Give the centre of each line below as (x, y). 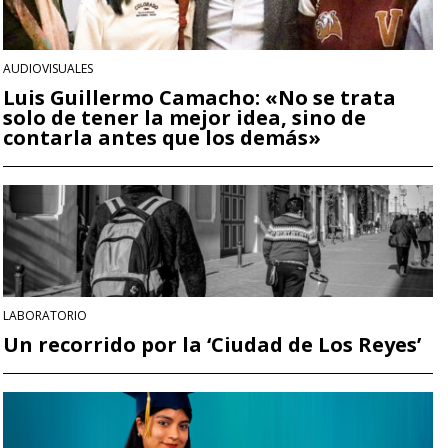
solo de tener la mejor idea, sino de (184, 118)
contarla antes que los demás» (162, 138)
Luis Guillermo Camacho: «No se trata (199, 98)
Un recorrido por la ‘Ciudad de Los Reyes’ (212, 345)
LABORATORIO (45, 316)
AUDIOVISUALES (48, 69)
